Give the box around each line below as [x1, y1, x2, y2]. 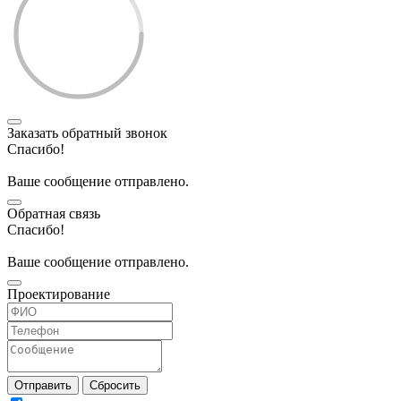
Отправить [14, 379, 72, 392]
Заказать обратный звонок [7, 125, 167, 141]
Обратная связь [7, 206, 100, 221]
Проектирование [7, 286, 110, 302]
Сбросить [90, 379, 141, 392]
